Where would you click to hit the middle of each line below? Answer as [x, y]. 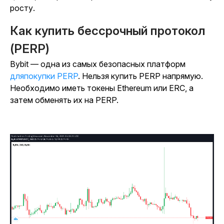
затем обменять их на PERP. [64, 100]
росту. [22, 8]
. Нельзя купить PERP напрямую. [140, 76]
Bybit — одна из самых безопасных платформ [98, 64]
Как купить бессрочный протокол [107, 31]
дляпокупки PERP [44, 76]
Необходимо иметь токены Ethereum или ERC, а [102, 88]
